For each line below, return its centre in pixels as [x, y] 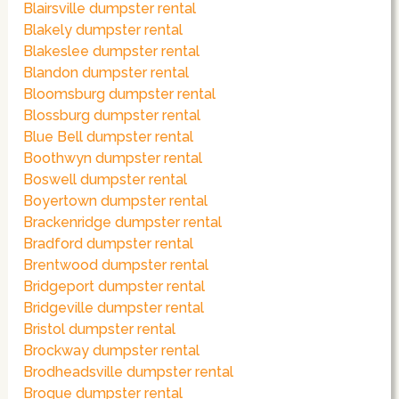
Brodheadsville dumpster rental [129, 372]
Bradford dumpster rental [109, 244]
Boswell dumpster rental [106, 180]
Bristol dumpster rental [100, 330]
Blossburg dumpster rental [112, 116]
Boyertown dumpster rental [116, 201]
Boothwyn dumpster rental [113, 159]
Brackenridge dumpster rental [123, 223]
